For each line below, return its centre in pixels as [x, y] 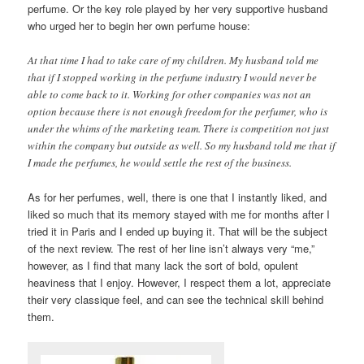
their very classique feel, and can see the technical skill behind [176, 299]
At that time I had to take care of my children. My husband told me [173, 60]
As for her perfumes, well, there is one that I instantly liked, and [178, 197]
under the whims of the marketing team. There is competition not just [179, 128]
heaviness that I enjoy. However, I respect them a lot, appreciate [180, 282]
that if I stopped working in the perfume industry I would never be [173, 77]
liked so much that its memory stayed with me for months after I [179, 214]
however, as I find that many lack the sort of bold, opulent [163, 265]
